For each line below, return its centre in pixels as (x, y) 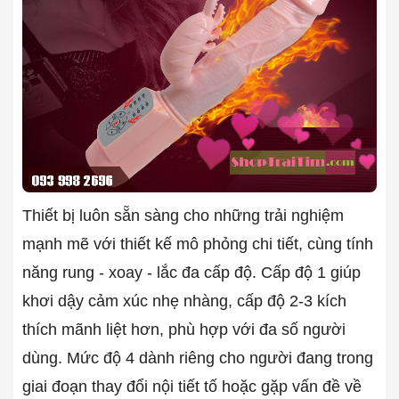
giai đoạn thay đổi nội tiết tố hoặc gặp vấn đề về (192, 386)
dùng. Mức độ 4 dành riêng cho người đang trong (198, 358)
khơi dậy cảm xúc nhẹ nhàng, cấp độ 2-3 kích (184, 301)
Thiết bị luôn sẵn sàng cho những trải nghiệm (183, 215)
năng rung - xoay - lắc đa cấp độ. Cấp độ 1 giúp (191, 272)
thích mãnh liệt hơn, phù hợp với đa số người (184, 329)
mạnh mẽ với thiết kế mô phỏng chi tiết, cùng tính (198, 244)
